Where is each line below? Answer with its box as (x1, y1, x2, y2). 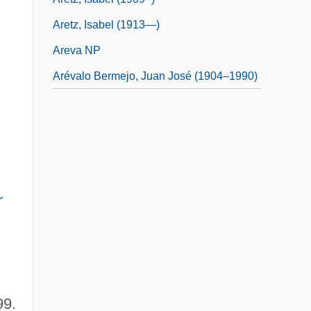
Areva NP (53, 44, 101, 56)
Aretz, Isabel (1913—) (53, 18, 160, 31)
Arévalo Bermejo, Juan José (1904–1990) (53, 69, 258, 82)
